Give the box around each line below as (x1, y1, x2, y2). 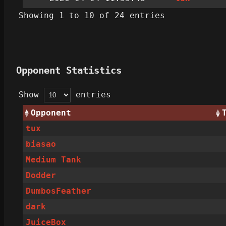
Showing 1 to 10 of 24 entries (19, 11, 165, 21)
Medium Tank (26, 155, 82, 165)
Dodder (26, 171, 56, 181)
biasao (26, 139, 56, 149)
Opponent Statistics (16, 65, 122, 76)
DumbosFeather (26, 186, 92, 196)
